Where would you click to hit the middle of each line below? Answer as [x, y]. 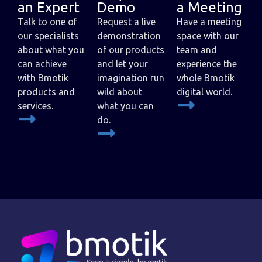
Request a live [126, 21]
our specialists [48, 35]
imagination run [131, 77]
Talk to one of [47, 21]
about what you [51, 49]
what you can [125, 106]
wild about [120, 92]
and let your [123, 63]
